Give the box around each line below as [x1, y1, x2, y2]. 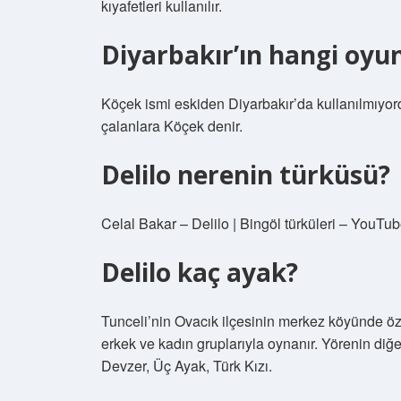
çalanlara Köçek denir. [101, 115, 243, 136]
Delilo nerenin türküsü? [101, 158, 390, 192]
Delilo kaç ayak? [101, 255, 298, 289]
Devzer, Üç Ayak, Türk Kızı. [101, 355, 272, 376]
